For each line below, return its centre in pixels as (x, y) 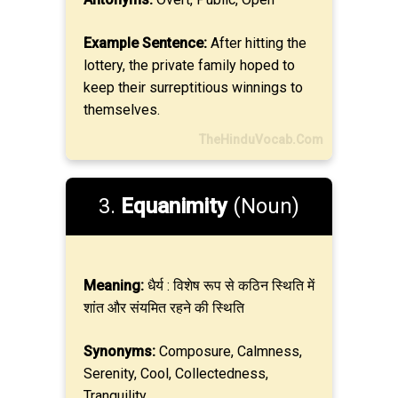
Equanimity (174, 206)
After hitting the (257, 43)
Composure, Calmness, (229, 351)
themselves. (122, 110)
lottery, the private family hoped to (189, 65)
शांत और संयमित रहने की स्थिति (164, 308)
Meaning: (114, 286)
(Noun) (263, 206)
